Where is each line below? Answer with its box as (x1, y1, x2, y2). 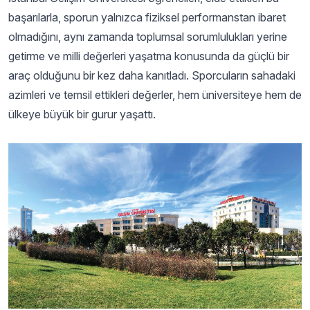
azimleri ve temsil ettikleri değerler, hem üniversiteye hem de (8, 88, 302, 102)
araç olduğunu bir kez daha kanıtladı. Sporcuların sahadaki (8, 69, 295, 82)
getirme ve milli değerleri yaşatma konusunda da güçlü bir (8, 49, 289, 63)
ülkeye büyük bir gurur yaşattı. (8, 107, 156, 121)
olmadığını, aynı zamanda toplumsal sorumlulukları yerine (8, 30, 287, 44)
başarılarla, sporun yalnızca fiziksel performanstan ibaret (8, 10, 286, 24)
